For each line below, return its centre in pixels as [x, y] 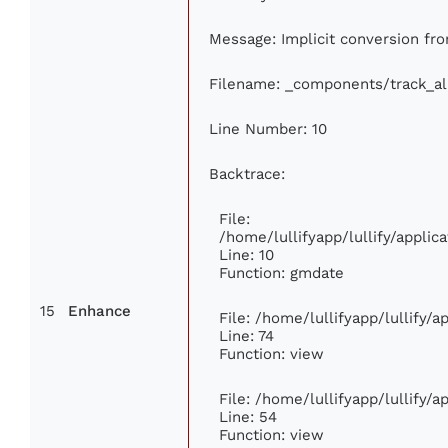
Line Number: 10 [268, 129]
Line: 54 [248, 417]
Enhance [99, 311]
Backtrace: [247, 174]
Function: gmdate [281, 273]
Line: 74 [246, 336]
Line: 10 [246, 255]
